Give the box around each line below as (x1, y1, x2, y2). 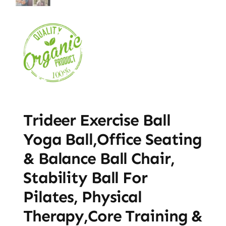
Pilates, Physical (23, 187, 142, 206)
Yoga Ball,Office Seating (23, 129, 202, 149)
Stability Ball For (23, 167, 147, 187)
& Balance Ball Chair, (23, 148, 175, 168)
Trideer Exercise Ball (23, 110, 171, 130)
